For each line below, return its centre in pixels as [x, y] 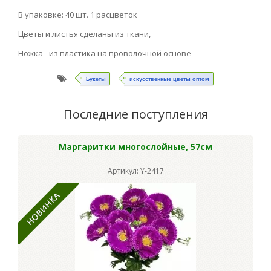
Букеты [96, 79]
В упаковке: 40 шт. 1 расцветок [78, 14]
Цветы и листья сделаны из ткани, [84, 34]
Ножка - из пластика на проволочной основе [105, 53]
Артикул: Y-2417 [135, 171]
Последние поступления [135, 114]
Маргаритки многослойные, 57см [135, 146]
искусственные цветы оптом [169, 79]
